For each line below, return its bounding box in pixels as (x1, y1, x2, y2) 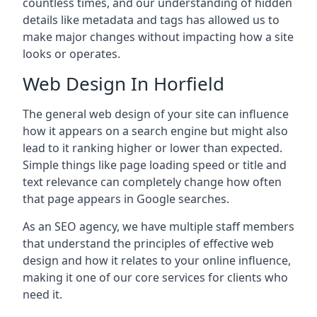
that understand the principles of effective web (23, 236, 274, 251)
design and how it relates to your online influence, (23, 253, 291, 268)
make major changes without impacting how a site (23, 29, 294, 45)
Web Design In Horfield (23, 71, 224, 96)
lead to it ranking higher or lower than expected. (23, 140, 282, 156)
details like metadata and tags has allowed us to (23, 12, 279, 28)
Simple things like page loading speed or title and (23, 157, 287, 173)
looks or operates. (23, 46, 120, 62)
